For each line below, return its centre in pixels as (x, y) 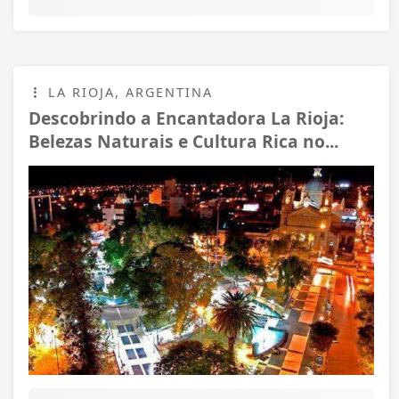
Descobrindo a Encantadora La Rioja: (186, 118)
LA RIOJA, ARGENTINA (128, 92)
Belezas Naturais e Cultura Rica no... (183, 141)
